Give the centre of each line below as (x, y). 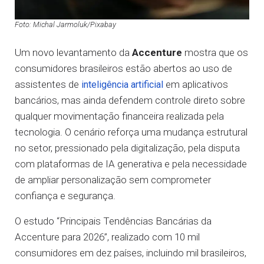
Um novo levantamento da (73, 52)
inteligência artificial (122, 85)
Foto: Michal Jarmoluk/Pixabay (65, 24)
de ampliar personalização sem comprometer (113, 180)
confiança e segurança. (65, 196)
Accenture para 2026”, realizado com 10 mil (107, 237)
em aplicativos (196, 84)
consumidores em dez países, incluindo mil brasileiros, (131, 253)
